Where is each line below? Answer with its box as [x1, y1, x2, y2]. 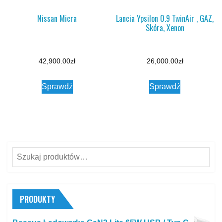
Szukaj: [12, 149, 38, 158]
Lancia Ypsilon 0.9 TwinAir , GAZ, [116, 12, 214, 24]
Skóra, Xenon [145, 21, 184, 34]
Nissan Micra [37, 12, 77, 24]
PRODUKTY [20, 193, 55, 205]
